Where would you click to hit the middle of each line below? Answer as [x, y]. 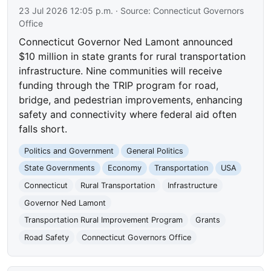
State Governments [60, 168]
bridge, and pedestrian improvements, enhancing [131, 100]
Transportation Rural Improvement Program [104, 220]
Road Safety [47, 237]
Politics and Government [69, 151]
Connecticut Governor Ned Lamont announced [126, 41]
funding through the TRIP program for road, [119, 85]
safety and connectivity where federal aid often [128, 114]
